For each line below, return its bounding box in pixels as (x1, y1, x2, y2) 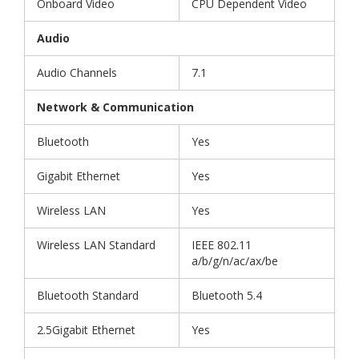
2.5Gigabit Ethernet (37, 322, 135, 338)
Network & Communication (37, 99, 194, 115)
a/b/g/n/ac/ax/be (192, 253, 278, 269)
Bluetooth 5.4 (192, 288, 262, 304)
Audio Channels (37, 65, 117, 81)
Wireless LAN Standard (37, 237, 155, 253)
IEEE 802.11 (192, 237, 252, 253)
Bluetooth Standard (37, 288, 139, 304)
